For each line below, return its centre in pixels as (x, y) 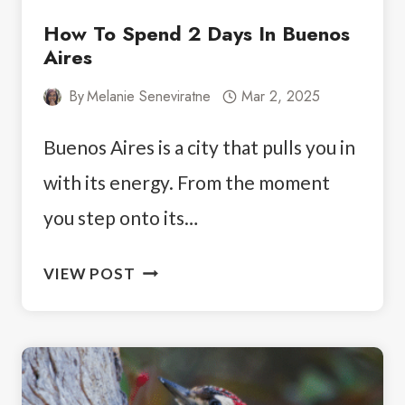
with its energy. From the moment (187, 182)
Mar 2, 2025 (280, 96)
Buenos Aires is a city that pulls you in (199, 147)
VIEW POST (89, 273)
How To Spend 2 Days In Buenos (197, 33)
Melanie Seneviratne (149, 96)
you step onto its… (121, 217)
